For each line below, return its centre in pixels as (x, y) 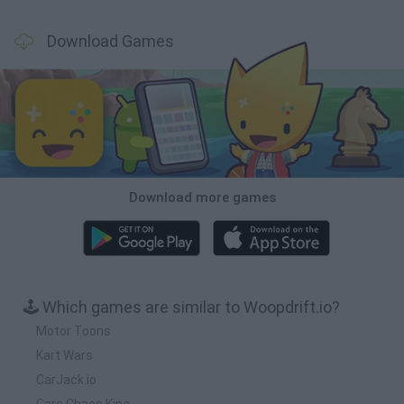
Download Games (110, 41)
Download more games (202, 197)
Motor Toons (73, 331)
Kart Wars (64, 355)
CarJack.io (66, 379)
